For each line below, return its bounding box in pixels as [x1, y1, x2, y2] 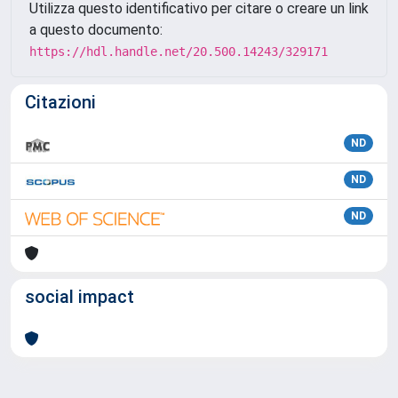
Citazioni [25, 92, 96, 113]
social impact [25, 286, 134, 307]
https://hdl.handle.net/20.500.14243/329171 [29, 44, 328, 59]
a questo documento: [29, 21, 163, 38]
